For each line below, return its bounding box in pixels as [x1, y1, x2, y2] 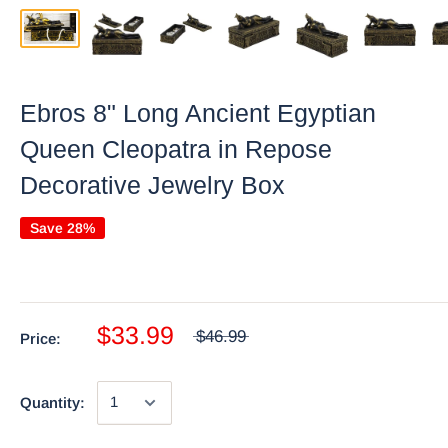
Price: [20, 329, 61, 347]
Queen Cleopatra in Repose [20, 134, 332, 163]
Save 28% [30, 219, 95, 236]
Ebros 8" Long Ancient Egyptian [20, 98, 376, 127]
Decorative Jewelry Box [20, 170, 285, 199]
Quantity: [20, 393, 85, 411]
